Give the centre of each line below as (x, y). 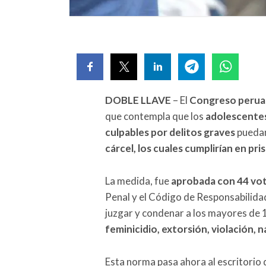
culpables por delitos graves (170, 132)
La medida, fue (137, 180)
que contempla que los (155, 116)
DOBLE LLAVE (138, 100)
